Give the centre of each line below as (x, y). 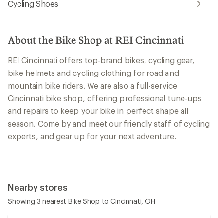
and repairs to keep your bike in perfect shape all (98, 111)
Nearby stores (38, 188)
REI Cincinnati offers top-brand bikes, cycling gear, (101, 60)
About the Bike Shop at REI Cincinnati (96, 40)
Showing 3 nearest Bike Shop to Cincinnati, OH (82, 201)
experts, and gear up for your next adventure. (92, 136)
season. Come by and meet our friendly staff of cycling (109, 124)
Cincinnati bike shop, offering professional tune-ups (105, 98)
